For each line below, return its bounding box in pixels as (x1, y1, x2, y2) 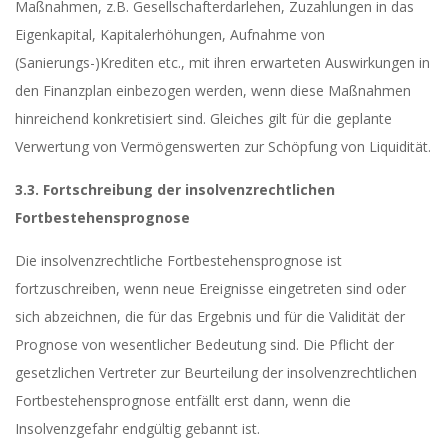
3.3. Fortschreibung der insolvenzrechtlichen (15, 180, 335, 199)
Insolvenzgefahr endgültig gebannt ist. (15, 419, 260, 438)
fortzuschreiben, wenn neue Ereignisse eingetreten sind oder (15, 279, 406, 298)
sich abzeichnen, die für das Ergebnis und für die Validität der (15, 307, 405, 326)
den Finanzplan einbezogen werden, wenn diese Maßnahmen (15, 81, 411, 100)
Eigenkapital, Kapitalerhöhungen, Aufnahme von (15, 25, 325, 44)
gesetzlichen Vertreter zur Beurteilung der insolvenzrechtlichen (15, 363, 417, 382)
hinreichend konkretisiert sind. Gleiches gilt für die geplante (15, 109, 392, 128)
